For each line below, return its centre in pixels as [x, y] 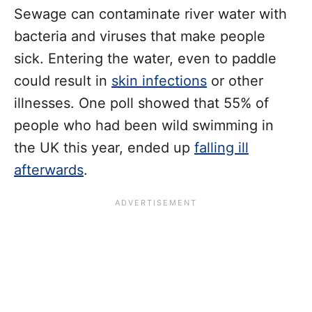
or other [235, 80]
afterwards [49, 170]
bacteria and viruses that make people [140, 36]
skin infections [159, 80]
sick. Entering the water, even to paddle [145, 58]
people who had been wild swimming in [144, 125]
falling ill [221, 147]
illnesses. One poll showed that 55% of [141, 103]
